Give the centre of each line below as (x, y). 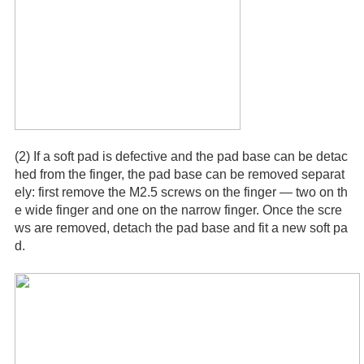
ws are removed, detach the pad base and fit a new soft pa (181, 227)
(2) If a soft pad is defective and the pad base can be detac (181, 156)
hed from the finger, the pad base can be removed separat (179, 174)
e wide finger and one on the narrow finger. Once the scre (178, 210)
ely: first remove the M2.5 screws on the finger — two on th (181, 192)
